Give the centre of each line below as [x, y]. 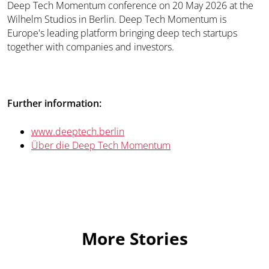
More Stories [134, 238]
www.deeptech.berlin [78, 131]
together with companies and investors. [92, 47]
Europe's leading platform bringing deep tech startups [122, 33]
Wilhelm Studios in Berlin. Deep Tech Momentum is [117, 19]
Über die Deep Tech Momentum [101, 145]
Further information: [54, 103]
